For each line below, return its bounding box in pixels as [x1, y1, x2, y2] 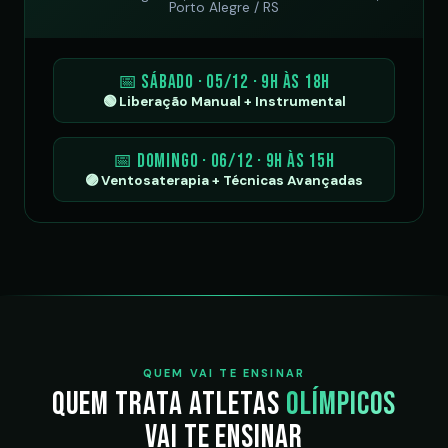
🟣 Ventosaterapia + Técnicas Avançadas [85, 172, 363, 189]
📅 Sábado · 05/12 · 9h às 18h [117, 71, 331, 94]
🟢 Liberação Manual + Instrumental [102, 93, 346, 110]
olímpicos [285, 385, 397, 424]
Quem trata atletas [51, 385, 286, 424]
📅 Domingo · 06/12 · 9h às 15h [113, 150, 335, 173]
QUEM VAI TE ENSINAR [142, 366, 306, 380]
